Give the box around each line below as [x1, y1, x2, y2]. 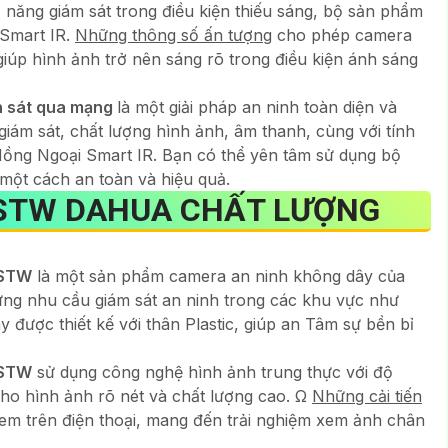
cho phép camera [272, 24, 412, 45]
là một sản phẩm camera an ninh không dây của [32, 265, 405, 286]
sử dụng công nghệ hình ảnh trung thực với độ [32, 361, 393, 382]
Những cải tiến [312, 385, 422, 406]
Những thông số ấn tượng [75, 24, 272, 45]
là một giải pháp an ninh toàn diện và [117, 96, 397, 117]
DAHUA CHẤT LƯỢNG [57, 190, 380, 229]
